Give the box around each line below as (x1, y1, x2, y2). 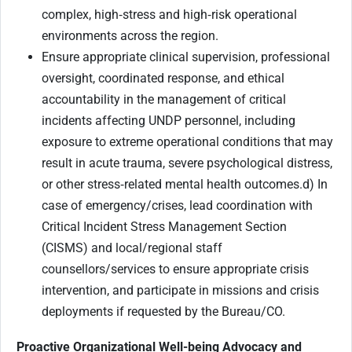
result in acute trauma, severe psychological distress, (42, 155, 332, 170)
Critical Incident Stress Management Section (42, 218, 287, 234)
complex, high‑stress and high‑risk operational (42, 6, 297, 22)
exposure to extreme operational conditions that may (42, 134, 333, 149)
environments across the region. (42, 27, 218, 43)
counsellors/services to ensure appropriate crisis (42, 261, 309, 277)
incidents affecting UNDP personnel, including (42, 112, 295, 128)
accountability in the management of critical (42, 91, 286, 107)
